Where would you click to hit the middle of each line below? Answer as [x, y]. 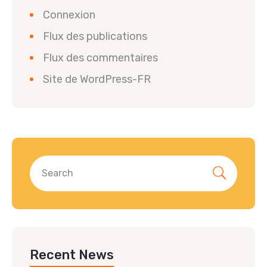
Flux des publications [95, 37]
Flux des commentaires [100, 58]
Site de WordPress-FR [97, 80]
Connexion [69, 15]
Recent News [72, 255]
